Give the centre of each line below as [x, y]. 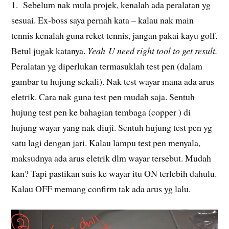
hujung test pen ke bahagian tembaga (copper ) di [101, 112]
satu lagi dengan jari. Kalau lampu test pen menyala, [106, 142]
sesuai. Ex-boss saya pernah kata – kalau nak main [103, 20]
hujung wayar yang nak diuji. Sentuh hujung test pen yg [112, 127]
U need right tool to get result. [163, 50]
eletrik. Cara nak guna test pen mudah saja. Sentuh [103, 96]
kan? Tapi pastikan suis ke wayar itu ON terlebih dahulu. [114, 173]
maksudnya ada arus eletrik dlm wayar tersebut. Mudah [111, 158]
